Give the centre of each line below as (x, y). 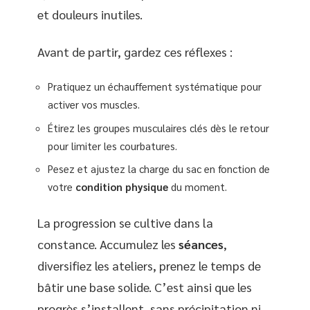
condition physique (122, 187)
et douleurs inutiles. (90, 15)
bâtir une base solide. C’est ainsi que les (145, 286)
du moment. (198, 187)
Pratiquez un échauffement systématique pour (155, 86)
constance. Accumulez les (108, 244)
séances (201, 244)
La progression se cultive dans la (125, 222)
